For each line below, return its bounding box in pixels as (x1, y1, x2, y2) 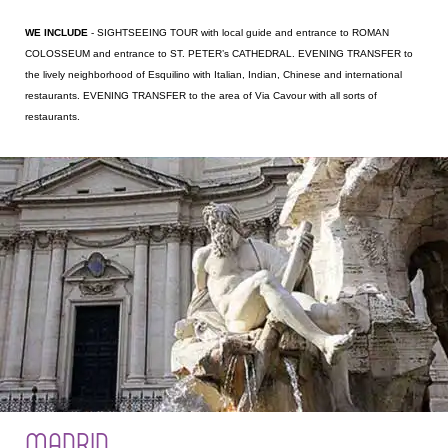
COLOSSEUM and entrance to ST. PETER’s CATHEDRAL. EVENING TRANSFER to (25, 48, 413, 60)
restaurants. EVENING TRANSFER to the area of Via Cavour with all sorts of (25, 90, 377, 102)
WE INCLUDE (25, 27, 88, 39)
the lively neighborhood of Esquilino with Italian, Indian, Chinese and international (25, 69, 402, 81)
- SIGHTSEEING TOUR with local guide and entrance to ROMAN (88, 27, 389, 39)
